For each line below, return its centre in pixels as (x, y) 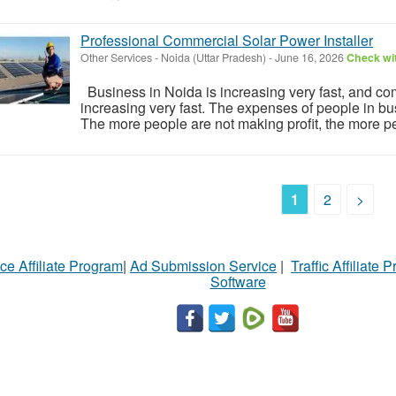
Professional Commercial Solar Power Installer (227, 40)
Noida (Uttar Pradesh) (213, 57)
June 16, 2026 (309, 57)
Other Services (116, 57)
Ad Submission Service (203, 265)
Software (238, 281)
